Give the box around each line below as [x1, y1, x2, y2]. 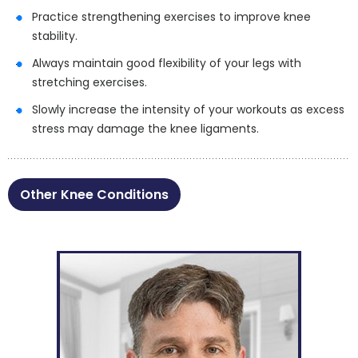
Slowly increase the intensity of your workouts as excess [32, 101, 344, 117]
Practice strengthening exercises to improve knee [32, 9, 311, 25]
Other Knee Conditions [20, 185, 169, 204]
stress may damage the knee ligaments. [32, 121, 259, 137]
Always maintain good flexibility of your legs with [32, 55, 301, 71]
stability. [32, 28, 78, 44]
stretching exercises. [32, 74, 147, 90]
